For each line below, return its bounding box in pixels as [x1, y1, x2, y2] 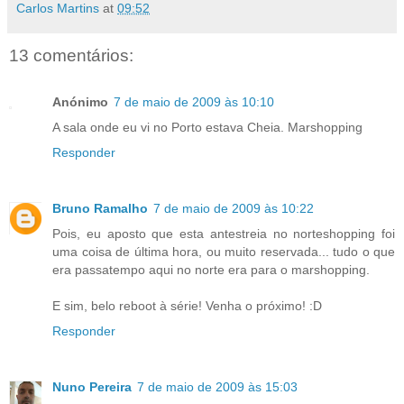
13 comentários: [9, 45, 133, 65]
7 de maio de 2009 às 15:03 [137, 380, 298, 395]
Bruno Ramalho [52, 201, 148, 216]
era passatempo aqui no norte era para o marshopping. [52, 262, 370, 278]
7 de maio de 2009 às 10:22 [153, 201, 314, 216]
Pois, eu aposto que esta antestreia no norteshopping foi [52, 226, 395, 242]
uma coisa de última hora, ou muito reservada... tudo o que [52, 244, 395, 260]
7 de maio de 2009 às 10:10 [114, 95, 274, 110]
